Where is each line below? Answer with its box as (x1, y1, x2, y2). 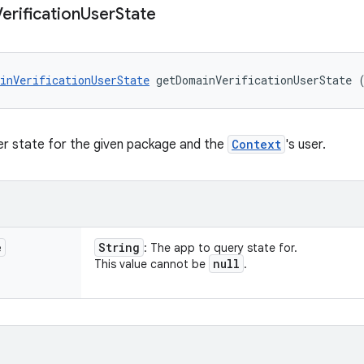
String (98, 240, 140, 255)
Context (232, 136, 281, 152)
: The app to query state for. (144, 240, 297, 255)
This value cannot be (94, 257, 209, 271)
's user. (285, 136, 326, 153)
